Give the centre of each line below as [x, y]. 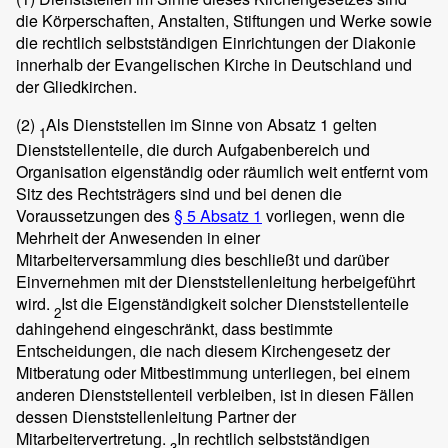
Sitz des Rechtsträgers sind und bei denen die [179, 194]
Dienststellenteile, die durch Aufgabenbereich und [193, 150]
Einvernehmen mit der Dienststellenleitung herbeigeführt [215, 282]
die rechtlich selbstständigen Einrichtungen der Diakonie [216, 42]
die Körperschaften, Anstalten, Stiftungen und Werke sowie [224, 20]
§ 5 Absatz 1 [218, 216]
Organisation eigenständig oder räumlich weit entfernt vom [222, 172]
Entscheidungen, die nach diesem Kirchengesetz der [203, 351]
